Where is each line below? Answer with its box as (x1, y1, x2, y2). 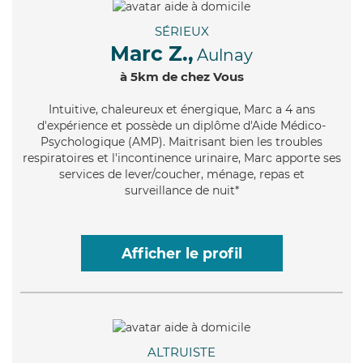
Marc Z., (110, 41, 194, 66)
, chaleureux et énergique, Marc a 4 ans (95, 102, 315, 117)
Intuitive (48, 102, 96, 117)
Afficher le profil (121, 245, 242, 263)
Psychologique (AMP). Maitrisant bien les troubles (41, 135, 322, 150)
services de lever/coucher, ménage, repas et (58, 167, 305, 182)
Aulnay (197, 45, 253, 66)
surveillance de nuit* (124, 183, 239, 199)
